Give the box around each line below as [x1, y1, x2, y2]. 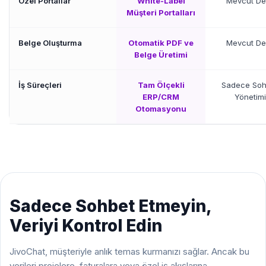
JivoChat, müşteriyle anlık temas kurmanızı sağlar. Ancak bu [9, 246, 249, 257]
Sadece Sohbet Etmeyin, [9, 196, 211, 216]
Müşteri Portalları [126, 8, 195, 17]
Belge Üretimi [134, 50, 188, 59]
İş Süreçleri [18, 80, 62, 90]
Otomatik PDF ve [128, 38, 194, 47]
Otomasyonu [135, 104, 186, 113]
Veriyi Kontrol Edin [9, 216, 162, 236]
